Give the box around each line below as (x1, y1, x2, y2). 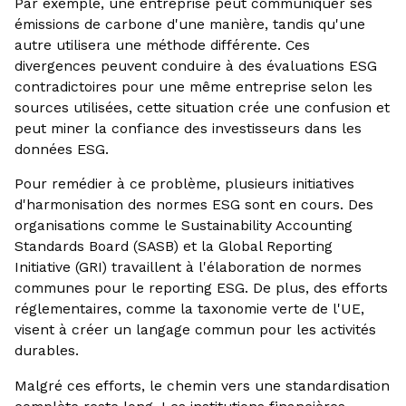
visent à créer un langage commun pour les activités (14, 321, 376, 339)
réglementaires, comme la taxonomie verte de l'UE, (14, 300, 364, 318)
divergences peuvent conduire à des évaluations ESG (14, 56, 377, 74)
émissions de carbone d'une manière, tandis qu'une (14, 14, 365, 33)
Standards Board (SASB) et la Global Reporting (14, 237, 333, 256)
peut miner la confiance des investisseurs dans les (14, 119, 362, 137)
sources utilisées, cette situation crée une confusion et (14, 98, 390, 116)
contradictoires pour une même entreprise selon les (14, 77, 372, 95)
